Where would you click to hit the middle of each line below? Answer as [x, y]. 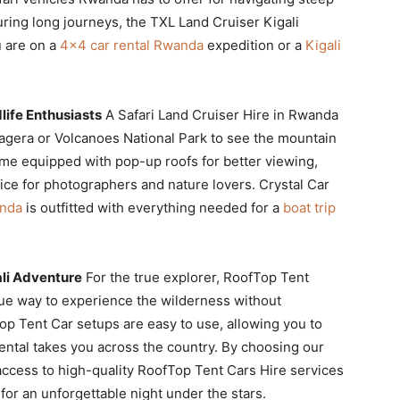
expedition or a [254, 45]
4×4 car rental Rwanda [132, 45]
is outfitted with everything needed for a [153, 207]
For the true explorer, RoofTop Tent [196, 277]
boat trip [309, 207]
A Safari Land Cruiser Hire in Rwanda [220, 114]
